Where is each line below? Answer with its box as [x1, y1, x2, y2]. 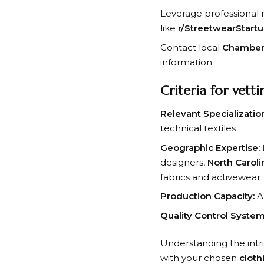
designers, [160, 156, 207, 168]
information [160, 56, 212, 68]
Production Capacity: [160, 190, 255, 202]
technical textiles [160, 123, 236, 134]
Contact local [160, 41, 222, 53]
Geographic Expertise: [160, 141, 260, 153]
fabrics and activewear [160, 171, 260, 183]
